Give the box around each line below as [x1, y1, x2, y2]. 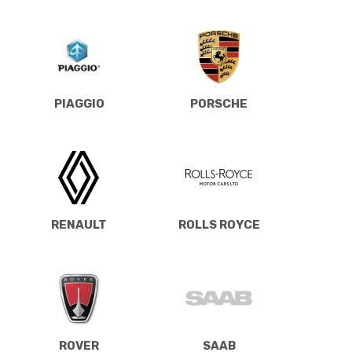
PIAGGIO [53, 96, 104, 111]
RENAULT [51, 217, 107, 232]
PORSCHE [190, 96, 247, 111]
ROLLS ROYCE [178, 217, 260, 232]
